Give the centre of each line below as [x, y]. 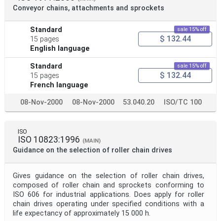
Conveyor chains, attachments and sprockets [89, 8]
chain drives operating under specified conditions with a [109, 204]
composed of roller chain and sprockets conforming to [109, 185]
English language [60, 48]
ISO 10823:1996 [49, 139]
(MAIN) [92, 141]
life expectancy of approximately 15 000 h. [82, 213]
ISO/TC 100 [183, 102]
